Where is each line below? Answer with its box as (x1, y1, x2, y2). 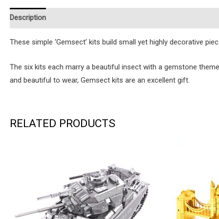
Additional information (55, 13, 127, 22)
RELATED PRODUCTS (10, 116, 115, 130)
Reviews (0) (136, 13, 173, 22)
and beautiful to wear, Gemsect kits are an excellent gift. (10, 75, 190, 85)
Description (10, 13, 46, 22)
